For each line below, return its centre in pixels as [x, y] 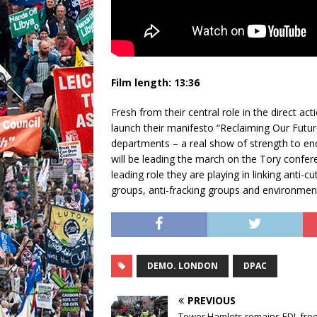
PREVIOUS [212, 300]
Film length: [141, 82]
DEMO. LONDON [183, 265]
